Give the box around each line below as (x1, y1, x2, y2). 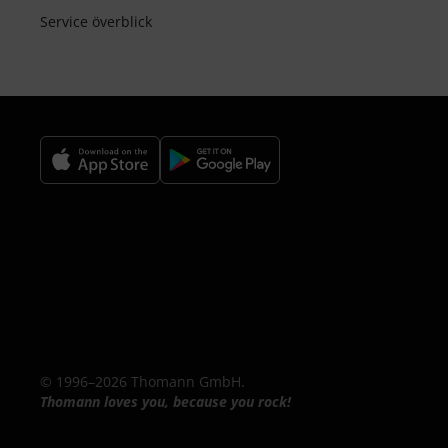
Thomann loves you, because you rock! (40, 392, 291, 412)
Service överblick (40, 12, 152, 32)
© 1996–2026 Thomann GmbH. (40, 372, 245, 392)
